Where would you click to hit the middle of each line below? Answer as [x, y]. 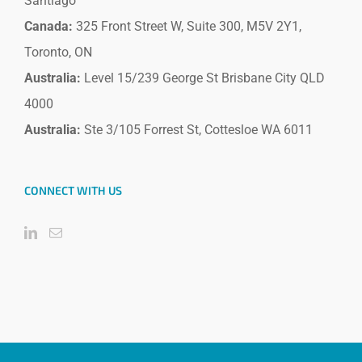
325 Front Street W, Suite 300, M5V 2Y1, [187, 26]
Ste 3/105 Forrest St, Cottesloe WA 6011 [197, 129]
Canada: [48, 26]
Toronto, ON [58, 52]
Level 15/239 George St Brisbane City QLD [203, 78]
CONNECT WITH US [73, 190]
